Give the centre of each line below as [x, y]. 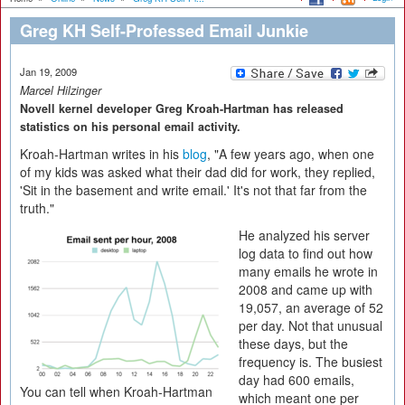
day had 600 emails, [297, 380]
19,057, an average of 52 [311, 307]
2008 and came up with [306, 289]
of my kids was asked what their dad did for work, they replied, [198, 172]
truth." [37, 208]
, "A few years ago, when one [291, 154]
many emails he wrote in [308, 271]
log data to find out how [306, 253]
